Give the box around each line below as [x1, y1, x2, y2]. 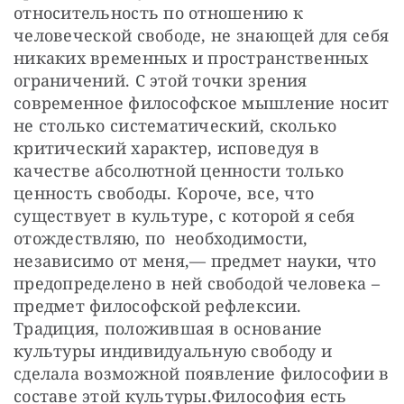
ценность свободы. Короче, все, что [14, 181, 315, 204]
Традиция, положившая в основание [14, 317, 323, 339]
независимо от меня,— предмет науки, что [14, 249, 377, 271]
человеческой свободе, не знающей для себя [14, 23, 390, 46]
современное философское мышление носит [14, 91, 390, 114]
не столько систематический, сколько [14, 114, 337, 136]
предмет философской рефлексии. [14, 294, 302, 317]
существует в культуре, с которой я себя [14, 204, 355, 226]
